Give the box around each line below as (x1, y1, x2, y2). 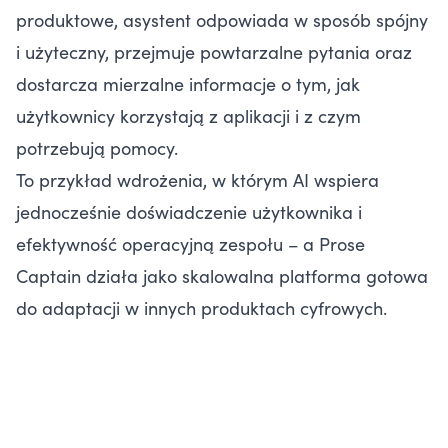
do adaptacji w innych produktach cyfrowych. (16, 294, 387, 320)
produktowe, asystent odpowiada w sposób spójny (16, 6, 428, 32)
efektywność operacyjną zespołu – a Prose (16, 230, 365, 256)
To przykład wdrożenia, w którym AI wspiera (16, 166, 379, 192)
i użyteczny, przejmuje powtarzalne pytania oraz (16, 38, 412, 64)
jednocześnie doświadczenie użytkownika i (16, 198, 362, 224)
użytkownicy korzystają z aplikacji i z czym (16, 102, 361, 128)
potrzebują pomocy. (16, 134, 178, 160)
